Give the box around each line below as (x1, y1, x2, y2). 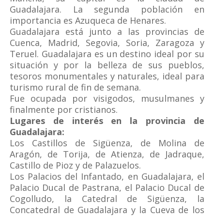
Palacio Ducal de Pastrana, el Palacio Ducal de (10, 182, 204, 193)
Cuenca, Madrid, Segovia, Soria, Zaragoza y (10, 37, 204, 48)
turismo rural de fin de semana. (10, 81, 141, 93)
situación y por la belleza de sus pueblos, (10, 59, 204, 71)
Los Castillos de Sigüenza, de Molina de (10, 137, 204, 149)
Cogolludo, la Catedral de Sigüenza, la (10, 193, 204, 204)
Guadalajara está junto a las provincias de (10, 26, 204, 37)
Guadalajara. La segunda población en (10, 3, 204, 15)
